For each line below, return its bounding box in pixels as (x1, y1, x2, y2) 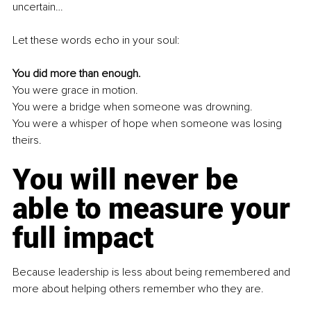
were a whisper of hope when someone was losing (30, 117, 285, 131)
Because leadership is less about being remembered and (12, 265, 293, 280)
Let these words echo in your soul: (12, 33, 180, 48)
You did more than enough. (12, 67, 141, 81)
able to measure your (12, 192, 297, 226)
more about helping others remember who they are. (12, 282, 264, 296)
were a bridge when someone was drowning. (30, 100, 253, 115)
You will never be (12, 162, 245, 197)
